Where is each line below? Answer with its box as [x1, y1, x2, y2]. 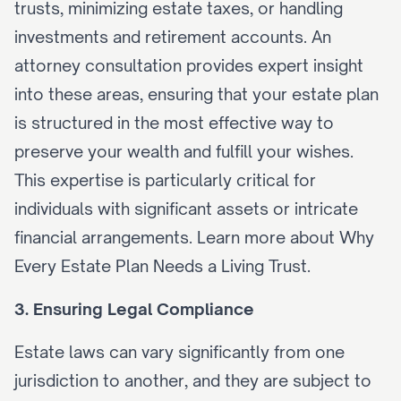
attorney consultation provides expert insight [14, 55, 363, 75]
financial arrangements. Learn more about [14, 227, 339, 247]
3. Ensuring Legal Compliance [14, 299, 254, 319]
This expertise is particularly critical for [14, 170, 316, 190]
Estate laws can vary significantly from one [14, 342, 345, 362]
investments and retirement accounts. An [14, 27, 331, 47]
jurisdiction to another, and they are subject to [14, 371, 371, 390]
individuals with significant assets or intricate [14, 199, 358, 218]
